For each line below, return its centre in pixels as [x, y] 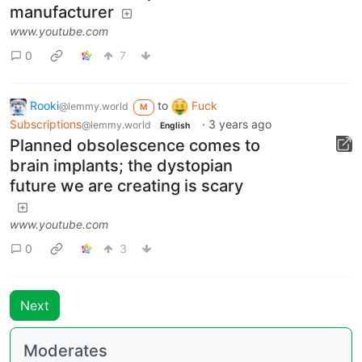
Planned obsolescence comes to [135, 146]
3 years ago [240, 124]
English [175, 125]
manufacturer [62, 13]
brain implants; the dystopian [121, 166]
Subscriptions [46, 124]
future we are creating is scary [126, 186]
